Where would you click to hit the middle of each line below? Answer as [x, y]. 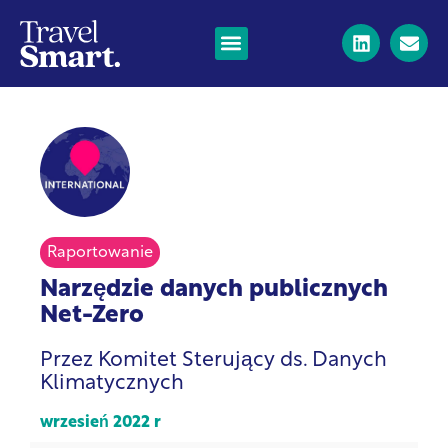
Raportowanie [100, 252]
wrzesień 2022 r [100, 422]
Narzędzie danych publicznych [214, 289]
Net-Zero [92, 315]
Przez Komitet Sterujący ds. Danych [213, 360]
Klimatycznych [112, 383]
